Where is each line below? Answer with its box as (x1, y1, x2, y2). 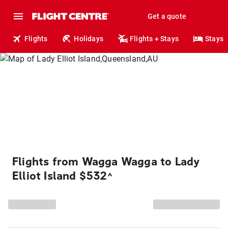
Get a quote (147, 12, 186, 20)
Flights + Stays (130, 35, 179, 43)
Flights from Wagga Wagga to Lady (12, 155, 200, 168)
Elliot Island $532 (12, 169, 107, 183)
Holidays (74, 35, 104, 43)
